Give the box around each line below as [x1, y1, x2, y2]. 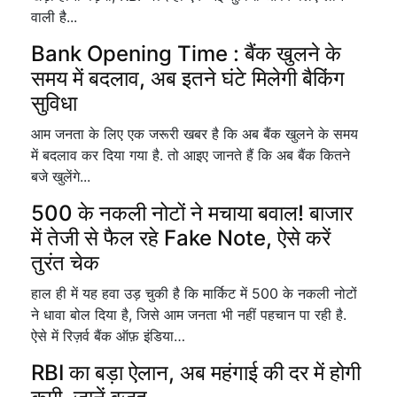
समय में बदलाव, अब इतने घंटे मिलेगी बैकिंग [31, 66, 345, 91]
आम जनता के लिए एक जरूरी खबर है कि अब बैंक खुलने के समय [31, 125, 358, 143]
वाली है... [31, 8, 77, 26]
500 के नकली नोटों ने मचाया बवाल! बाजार [31, 200, 353, 226]
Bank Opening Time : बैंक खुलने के [31, 41, 341, 66]
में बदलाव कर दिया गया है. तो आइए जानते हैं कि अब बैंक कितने [31, 146, 350, 164]
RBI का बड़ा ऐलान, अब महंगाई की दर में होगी [31, 360, 361, 385]
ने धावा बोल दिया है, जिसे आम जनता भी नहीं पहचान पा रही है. [31, 306, 346, 323]
